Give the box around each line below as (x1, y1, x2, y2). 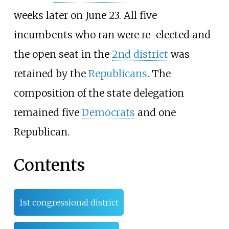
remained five (13, 106, 82, 119)
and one (134, 106, 176, 119)
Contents (13, 155, 85, 176)
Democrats (81, 106, 135, 119)
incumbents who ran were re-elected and (13, 28, 211, 41)
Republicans (88, 67, 147, 80)
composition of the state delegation (13, 86, 184, 99)
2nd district (111, 48, 168, 60)
